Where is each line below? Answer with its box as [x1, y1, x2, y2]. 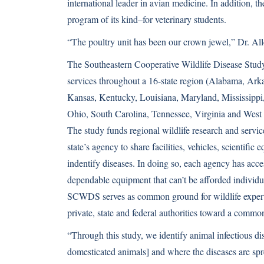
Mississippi [222, 91, 263, 103]
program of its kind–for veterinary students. [67, 13, 226, 25]
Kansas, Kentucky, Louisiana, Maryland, [67, 91, 222, 103]
